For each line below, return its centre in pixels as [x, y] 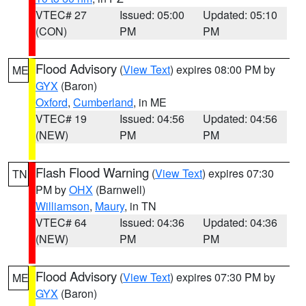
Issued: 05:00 [152, 15]
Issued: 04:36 [152, 222]
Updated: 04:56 [240, 119]
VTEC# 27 [61, 15]
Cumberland [103, 102]
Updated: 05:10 [240, 15]
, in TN [140, 206]
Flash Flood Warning [92, 172]
